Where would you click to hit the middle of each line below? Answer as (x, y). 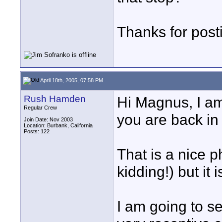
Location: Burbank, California (58, 125)
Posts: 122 (37, 131)
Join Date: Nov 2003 (48, 119)
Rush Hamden (55, 99)
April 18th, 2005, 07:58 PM (71, 80)
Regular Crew (40, 108)
